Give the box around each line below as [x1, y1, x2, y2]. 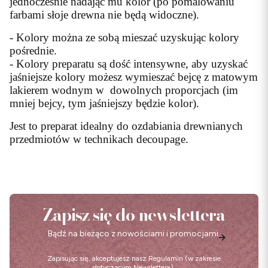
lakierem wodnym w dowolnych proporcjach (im [10, 84, 238, 96]
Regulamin [148, 254, 183, 263]
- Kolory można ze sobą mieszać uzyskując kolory [10, 31, 239, 44]
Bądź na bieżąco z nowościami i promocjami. [48, 229, 220, 239]
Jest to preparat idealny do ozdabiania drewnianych [10, 120, 243, 132]
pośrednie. [10, 44, 57, 57]
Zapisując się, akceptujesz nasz [47, 254, 148, 263]
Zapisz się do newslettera [42, 202, 226, 227]
